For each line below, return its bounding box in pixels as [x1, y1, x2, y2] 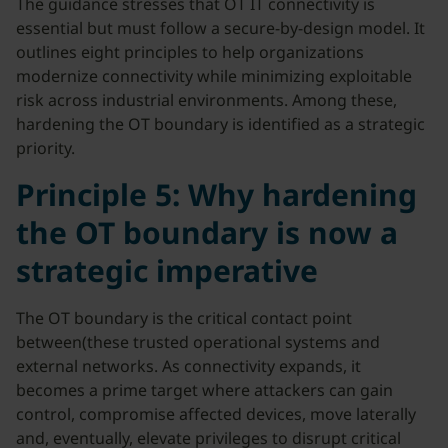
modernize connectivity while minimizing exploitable [16, 65, 412, 87]
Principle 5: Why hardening [16, 174, 417, 215]
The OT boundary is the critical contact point [16, 307, 352, 329]
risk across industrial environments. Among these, [16, 89, 397, 111]
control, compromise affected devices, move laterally [16, 403, 416, 425]
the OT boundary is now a [16, 212, 398, 253]
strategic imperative [16, 250, 318, 291]
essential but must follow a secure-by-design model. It [16, 17, 425, 39]
